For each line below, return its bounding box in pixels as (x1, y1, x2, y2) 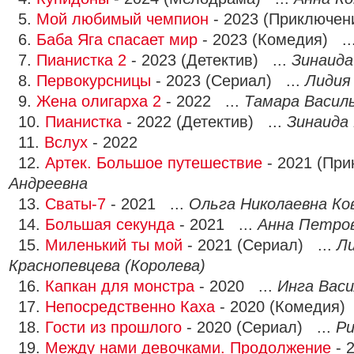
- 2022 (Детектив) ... (122, 113, 287, 130)
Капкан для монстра (45, 277, 194, 295)
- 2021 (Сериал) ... (183, 236, 337, 254)
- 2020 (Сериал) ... (182, 318, 336, 336)
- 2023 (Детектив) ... (126, 51, 292, 69)
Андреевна (9, 175, 88, 192)
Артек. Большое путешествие (45, 154, 262, 171)
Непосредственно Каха (45, 298, 215, 315)
